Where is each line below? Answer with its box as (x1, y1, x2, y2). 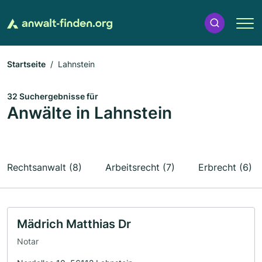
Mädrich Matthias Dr (17, 217, 131, 231)
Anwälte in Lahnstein (7, 103, 172, 123)
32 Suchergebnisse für (7, 91, 98, 101)
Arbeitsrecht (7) (105, 161, 175, 173)
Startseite (7, 59, 46, 69)
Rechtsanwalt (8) (7, 161, 82, 173)
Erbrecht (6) (198, 161, 252, 173)
